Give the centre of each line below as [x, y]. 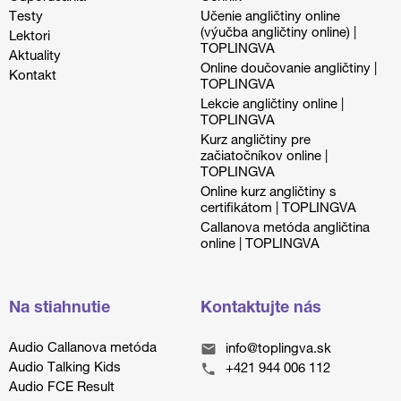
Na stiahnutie [60, 309]
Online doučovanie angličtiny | [289, 69]
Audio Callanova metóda [83, 349]
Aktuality [35, 57]
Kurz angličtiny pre [256, 141]
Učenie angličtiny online [270, 17]
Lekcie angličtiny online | [272, 105]
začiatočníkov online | [264, 157]
